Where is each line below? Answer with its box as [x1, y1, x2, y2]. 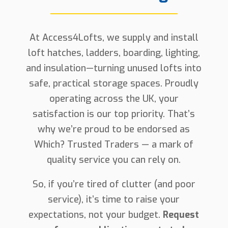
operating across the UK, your [49, 93, 179, 105]
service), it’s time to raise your [48, 193, 180, 206]
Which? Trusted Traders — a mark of [34, 138, 194, 151]
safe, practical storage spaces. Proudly [29, 77, 199, 90]
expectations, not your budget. [28, 209, 163, 221]
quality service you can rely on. [47, 154, 181, 166]
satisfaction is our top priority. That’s [33, 108, 195, 121]
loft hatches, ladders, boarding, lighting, [27, 47, 200, 60]
